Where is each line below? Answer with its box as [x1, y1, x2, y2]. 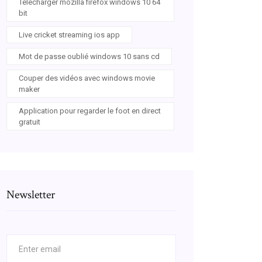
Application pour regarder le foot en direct [19, 106, 161, 115]
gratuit [19, 118, 40, 126]
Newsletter [6, 187, 55, 202]
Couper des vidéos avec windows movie [19, 74, 155, 82]
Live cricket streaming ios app [19, 30, 120, 39]
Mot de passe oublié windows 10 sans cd [19, 52, 160, 61]
